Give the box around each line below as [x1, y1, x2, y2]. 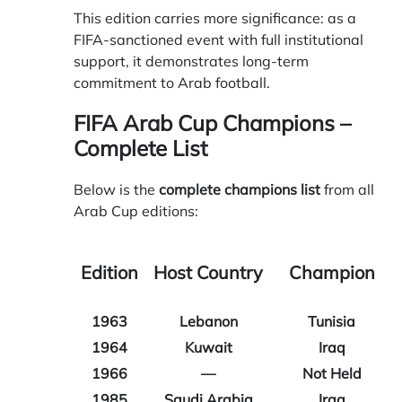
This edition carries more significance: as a [74, 8, 356, 27]
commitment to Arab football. [74, 73, 270, 92]
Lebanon [179, 312, 238, 331]
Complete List [74, 135, 213, 162]
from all [320, 180, 374, 199]
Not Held [301, 364, 362, 383]
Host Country [153, 260, 263, 284]
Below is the [74, 180, 159, 199]
